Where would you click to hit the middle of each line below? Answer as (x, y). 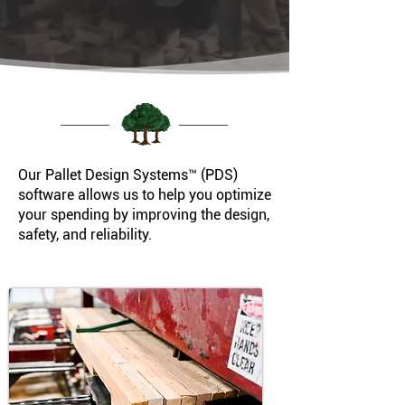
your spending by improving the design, (144, 215)
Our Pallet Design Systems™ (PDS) (128, 175)
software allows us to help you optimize (145, 195)
